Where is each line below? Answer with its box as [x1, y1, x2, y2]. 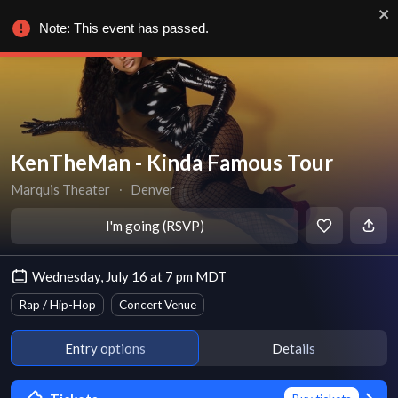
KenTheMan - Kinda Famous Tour [11, 149, 333, 175]
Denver [131, 181, 176, 197]
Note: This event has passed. [39, 20, 209, 36]
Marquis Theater [11, 181, 110, 197]
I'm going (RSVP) [105, 218, 204, 234]
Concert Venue [119, 298, 196, 312]
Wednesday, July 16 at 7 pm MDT [32, 268, 227, 284]
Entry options [64, 339, 146, 356]
